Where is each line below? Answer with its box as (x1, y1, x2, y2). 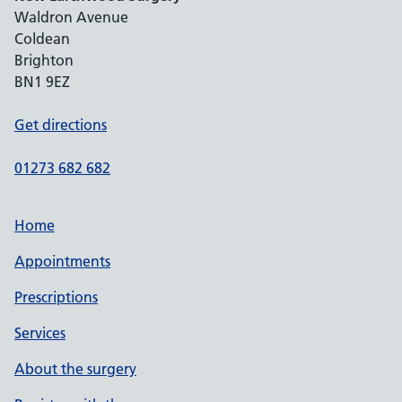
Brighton (14, 51, 74, 69)
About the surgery (14, 360, 136, 378)
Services (14, 324, 66, 342)
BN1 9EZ (14, 73, 70, 91)
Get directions (14, 116, 107, 134)
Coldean (14, 30, 70, 48)
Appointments (14, 252, 110, 270)
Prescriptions (14, 288, 98, 306)
